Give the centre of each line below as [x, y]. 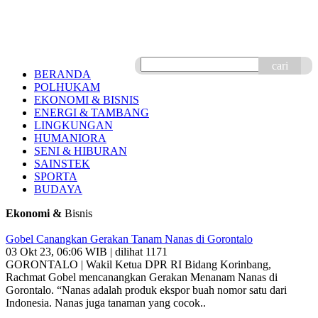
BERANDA [62, 74]
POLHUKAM [67, 87]
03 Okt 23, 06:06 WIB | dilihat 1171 [87, 252]
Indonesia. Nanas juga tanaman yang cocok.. [106, 303]
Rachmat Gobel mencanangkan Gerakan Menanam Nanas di [142, 277]
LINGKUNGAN [73, 125]
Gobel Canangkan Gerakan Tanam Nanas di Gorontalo [129, 239]
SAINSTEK [62, 164]
